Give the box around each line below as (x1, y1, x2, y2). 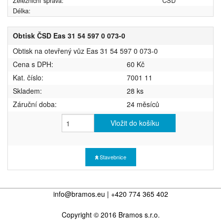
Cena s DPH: (13, 59, 53, 70)
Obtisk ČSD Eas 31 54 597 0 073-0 (13, 31, 125, 41)
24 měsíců (127, 99, 159, 110)
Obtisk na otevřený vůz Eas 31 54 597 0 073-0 (13, 46, 158, 56)
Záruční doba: (13, 99, 57, 110)
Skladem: (13, 86, 42, 96)
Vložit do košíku (110, 118, 159, 128)
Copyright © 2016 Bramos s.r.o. (61, 210, 160, 220)
